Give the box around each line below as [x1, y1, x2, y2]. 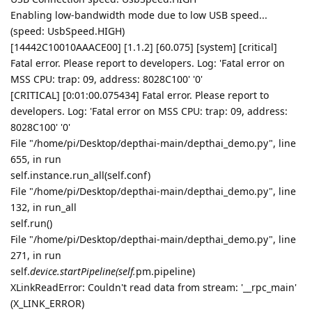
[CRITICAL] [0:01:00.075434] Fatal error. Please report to [10, 88, 269, 102]
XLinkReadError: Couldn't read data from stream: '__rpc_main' [10, 280, 297, 294]
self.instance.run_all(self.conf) [10, 168, 150, 182]
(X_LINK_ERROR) [10, 296, 84, 310]
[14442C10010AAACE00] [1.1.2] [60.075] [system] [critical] [10, 40, 277, 54]
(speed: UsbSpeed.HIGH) [10, 24, 125, 38]
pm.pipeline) [136, 264, 195, 278]
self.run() [10, 216, 52, 230]
